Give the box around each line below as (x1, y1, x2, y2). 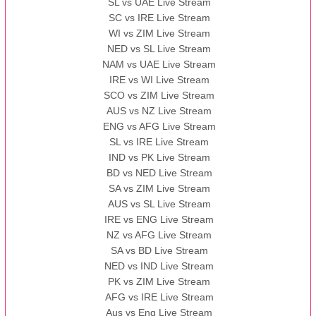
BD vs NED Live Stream (106, 167, 212, 179)
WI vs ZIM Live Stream (108, 28, 210, 39)
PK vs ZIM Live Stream (108, 276, 211, 288)
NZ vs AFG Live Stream (107, 229, 212, 241)
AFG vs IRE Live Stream (104, 291, 214, 303)
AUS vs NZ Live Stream (107, 105, 212, 117)
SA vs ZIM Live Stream (108, 183, 210, 195)
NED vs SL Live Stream (107, 43, 212, 55)
